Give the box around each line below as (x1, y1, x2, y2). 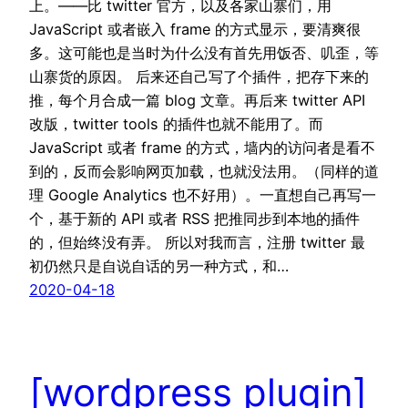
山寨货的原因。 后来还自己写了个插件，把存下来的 (29, 66, 369, 86)
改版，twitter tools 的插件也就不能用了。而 (29, 114, 323, 133)
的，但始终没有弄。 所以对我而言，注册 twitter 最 (29, 232, 365, 251)
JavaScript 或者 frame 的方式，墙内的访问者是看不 (29, 138, 375, 157)
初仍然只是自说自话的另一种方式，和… (29, 256, 289, 275)
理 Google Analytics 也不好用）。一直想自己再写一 (29, 185, 376, 204)
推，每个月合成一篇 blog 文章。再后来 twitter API (29, 90, 365, 109)
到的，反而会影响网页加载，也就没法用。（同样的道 (29, 161, 379, 180)
